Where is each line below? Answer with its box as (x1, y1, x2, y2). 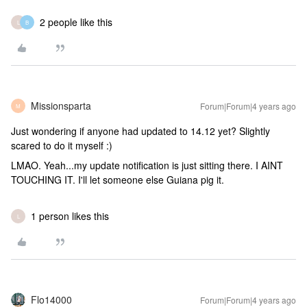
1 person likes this (31, 209, 109, 223)
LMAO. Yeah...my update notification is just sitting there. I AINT (11, 158, 283, 172)
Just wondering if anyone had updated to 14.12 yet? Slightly (11, 124, 270, 138)
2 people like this (40, 15, 112, 29)
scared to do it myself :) (11, 138, 112, 152)
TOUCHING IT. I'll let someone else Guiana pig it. (11, 173, 224, 186)
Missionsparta (31, 99, 91, 112)
